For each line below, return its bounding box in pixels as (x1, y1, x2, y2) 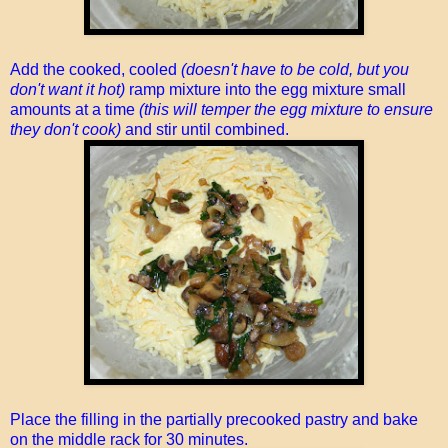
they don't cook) (10, 120, 121, 138)
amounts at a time (10, 100, 139, 118)
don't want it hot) (10, 80, 125, 98)
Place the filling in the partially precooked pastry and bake (10, 410, 418, 428)
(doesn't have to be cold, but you (181, 60, 409, 78)
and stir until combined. (121, 120, 289, 138)
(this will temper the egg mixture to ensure (139, 100, 433, 118)
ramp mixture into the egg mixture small (125, 80, 406, 98)
